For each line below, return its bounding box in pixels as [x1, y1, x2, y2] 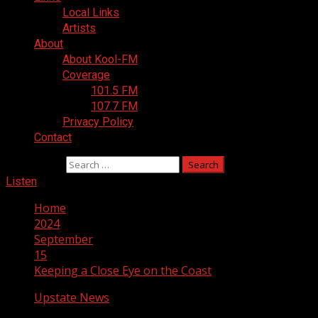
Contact [34, 131, 72, 144]
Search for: [6, 156, 63, 172]
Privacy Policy [62, 115, 133, 128]
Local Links [62, 6, 119, 19]
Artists [62, 21, 96, 35]
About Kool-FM [62, 53, 138, 66]
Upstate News [34, 290, 109, 305]
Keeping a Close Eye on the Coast [34, 263, 212, 278]
